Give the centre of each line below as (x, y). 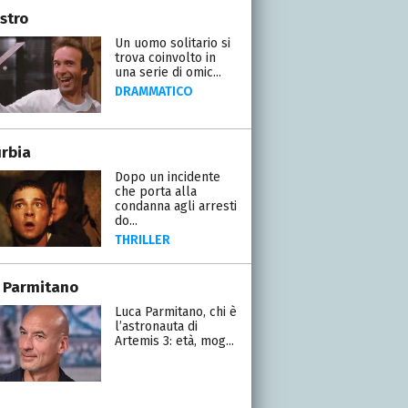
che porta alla (155, 191)
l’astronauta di (156, 326)
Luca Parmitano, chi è (175, 311)
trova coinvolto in (165, 57)
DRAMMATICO (153, 91)
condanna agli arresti (175, 206)
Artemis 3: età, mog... (174, 341)
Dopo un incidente (167, 177)
